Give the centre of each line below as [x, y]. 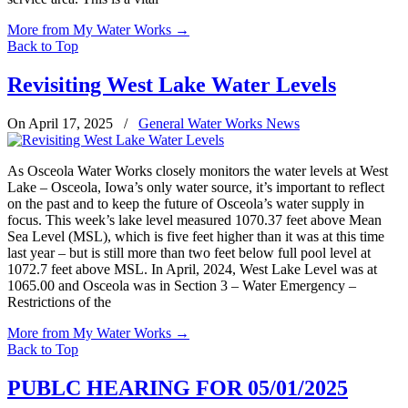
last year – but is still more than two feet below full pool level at [189, 252]
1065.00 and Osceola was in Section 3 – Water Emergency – [182, 285]
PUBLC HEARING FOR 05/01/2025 [178, 388]
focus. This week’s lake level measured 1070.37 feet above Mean [194, 219]
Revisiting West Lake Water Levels [172, 84]
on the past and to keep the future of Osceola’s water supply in [186, 203]
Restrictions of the [59, 301]
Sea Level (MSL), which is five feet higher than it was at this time [196, 236]
